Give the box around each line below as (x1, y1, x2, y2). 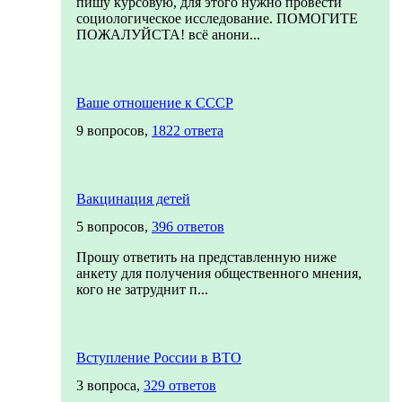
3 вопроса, (76, 378, 144, 393)
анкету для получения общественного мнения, (76, 266, 362, 281)
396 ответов (152, 219, 224, 234)
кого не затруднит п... (76, 282, 208, 297)
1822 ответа (152, 123, 223, 138)
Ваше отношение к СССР (76, 95, 233, 110)
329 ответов (144, 378, 216, 393)
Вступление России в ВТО (76, 350, 241, 365)
